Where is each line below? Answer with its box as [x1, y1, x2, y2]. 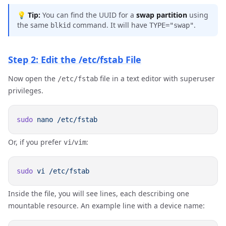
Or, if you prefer [8, 137, 64, 147]
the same [17, 20, 50, 30]
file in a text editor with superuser [98, 74, 215, 83]
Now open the [8, 74, 58, 83]
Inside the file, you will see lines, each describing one [8, 189, 189, 198]
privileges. [8, 86, 43, 95]
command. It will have [71, 20, 149, 30]
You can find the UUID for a [40, 10, 136, 20]
